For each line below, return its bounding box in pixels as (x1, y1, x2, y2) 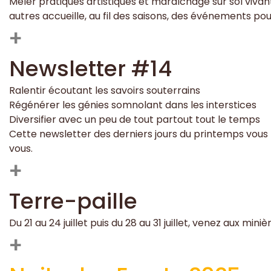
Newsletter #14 (9, 53, 172, 84)
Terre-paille (9, 185, 137, 217)
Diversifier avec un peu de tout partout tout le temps (9, 112, 260, 126)
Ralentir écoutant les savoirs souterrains (9, 83, 200, 97)
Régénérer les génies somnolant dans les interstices (9, 97, 256, 112)
